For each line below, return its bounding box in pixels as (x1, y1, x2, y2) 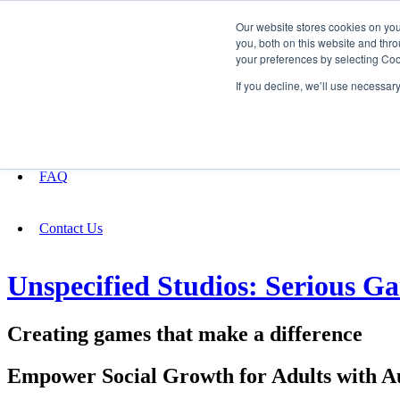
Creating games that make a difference (7, 321, 362, 346)
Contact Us (39, 221, 103, 236)
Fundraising (21, 63, 88, 79)
